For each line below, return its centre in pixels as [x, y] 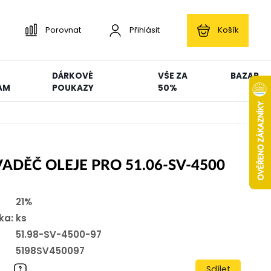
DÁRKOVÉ [72, 76]
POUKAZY [73, 88]
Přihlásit [145, 30]
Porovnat [63, 30]
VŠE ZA [172, 76]
